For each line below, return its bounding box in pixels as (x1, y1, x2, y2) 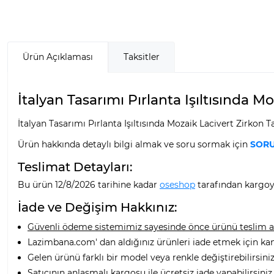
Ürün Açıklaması (23, 51, 93, 62)
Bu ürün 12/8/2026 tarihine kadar (18, 179, 160, 190)
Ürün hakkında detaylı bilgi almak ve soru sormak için (18, 138, 250, 150)
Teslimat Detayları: (18, 159, 133, 174)
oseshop (160, 179, 195, 190)
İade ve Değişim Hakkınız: (18, 199, 177, 215)
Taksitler (124, 51, 160, 62)
